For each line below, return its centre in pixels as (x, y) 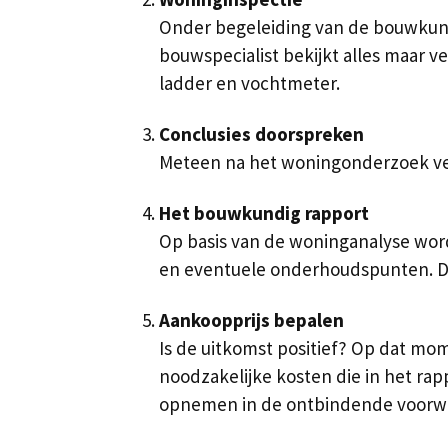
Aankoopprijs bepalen (251, 319)
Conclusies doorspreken (261, 133)
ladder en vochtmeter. (249, 83)
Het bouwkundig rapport (264, 212)
